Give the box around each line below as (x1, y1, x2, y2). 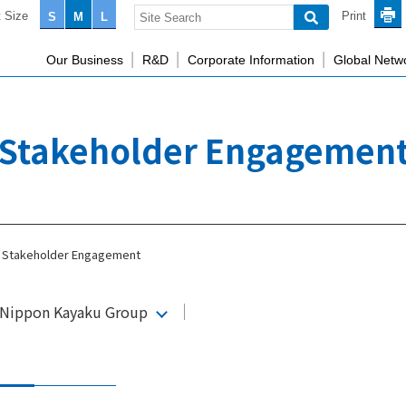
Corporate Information (188, 53, 314, 67)
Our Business (46, 53, 123, 67)
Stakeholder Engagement (2, 246, 140, 263)
